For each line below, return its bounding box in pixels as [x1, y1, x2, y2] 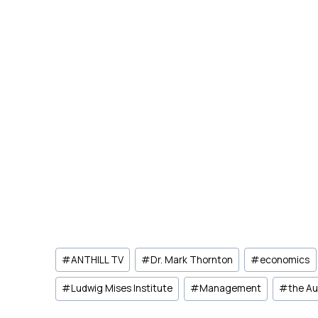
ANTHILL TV [71, 253, 124, 266]
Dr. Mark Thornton [150, 253, 234, 266]
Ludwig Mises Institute [71, 282, 173, 295]
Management [199, 282, 262, 295]
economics [260, 253, 310, 266]
